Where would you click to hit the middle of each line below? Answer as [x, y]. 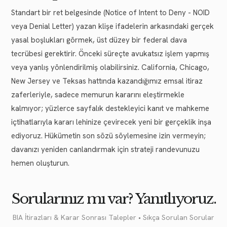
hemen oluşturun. [40, 163]
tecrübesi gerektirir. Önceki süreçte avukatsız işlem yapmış [110, 53]
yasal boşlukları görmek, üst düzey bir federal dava [99, 40]
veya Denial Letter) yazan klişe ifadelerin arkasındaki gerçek [112, 26]
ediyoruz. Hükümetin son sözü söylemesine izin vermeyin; [108, 136]
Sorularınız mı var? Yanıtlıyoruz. [113, 199]
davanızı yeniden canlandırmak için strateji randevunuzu [105, 149]
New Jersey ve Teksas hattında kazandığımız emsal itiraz [107, 81]
